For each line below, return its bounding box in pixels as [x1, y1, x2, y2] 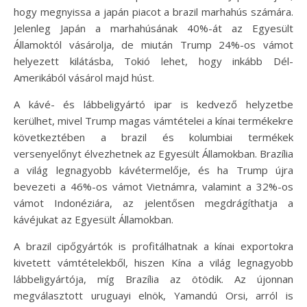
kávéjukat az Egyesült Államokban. [14, 212, 173, 226]
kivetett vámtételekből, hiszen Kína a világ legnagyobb [14, 255, 293, 269]
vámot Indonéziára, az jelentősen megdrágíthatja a [14, 195, 293, 210]
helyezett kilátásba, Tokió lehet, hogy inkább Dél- [14, 53, 293, 68]
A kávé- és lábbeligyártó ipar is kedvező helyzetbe [14, 97, 293, 111]
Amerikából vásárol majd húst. [14, 70, 154, 84]
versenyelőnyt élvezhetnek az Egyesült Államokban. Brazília [14, 146, 293, 160]
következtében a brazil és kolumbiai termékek [14, 130, 293, 144]
